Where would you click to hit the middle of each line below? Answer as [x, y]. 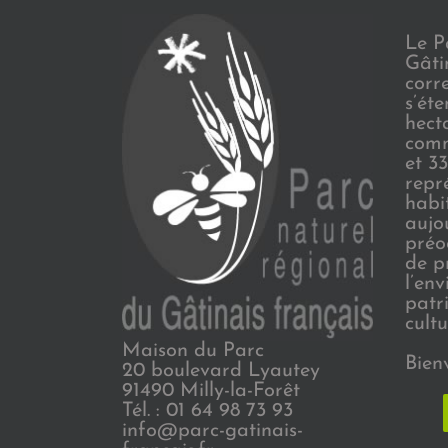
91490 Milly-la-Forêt [211, 391]
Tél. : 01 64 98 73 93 [207, 411]
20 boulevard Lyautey [221, 371]
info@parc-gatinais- [212, 431]
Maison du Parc [193, 351]
